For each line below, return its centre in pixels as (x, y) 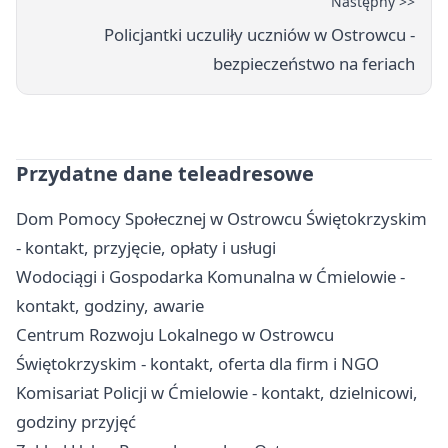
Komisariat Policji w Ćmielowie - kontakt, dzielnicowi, (217, 392)
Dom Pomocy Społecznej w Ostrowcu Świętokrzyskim (221, 218)
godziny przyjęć (76, 421)
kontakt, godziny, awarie (110, 305)
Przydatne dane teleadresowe (165, 173)
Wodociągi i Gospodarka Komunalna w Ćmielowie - (210, 276)
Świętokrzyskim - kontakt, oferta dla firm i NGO (197, 363)
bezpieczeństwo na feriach (314, 63)
